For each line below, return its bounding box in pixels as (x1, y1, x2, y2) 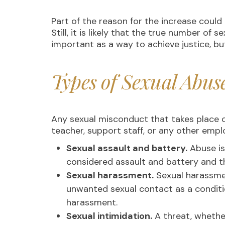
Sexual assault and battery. (66, 142, 187, 154)
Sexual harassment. (66, 169, 154, 181)
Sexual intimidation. (66, 210, 152, 222)
